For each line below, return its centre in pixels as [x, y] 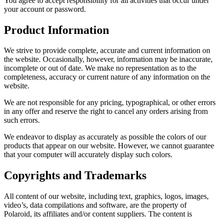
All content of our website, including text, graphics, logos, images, [106, 196]
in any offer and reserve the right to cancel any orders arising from [106, 111]
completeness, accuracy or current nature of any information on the [107, 77]
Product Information [56, 30]
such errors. [22, 120]
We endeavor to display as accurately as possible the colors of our [105, 137]
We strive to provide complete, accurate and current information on [107, 51]
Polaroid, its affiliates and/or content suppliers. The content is [98, 214]
